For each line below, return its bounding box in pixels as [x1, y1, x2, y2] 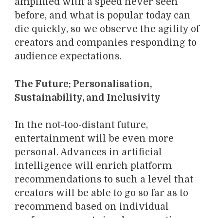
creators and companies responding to [15, 37, 197, 49]
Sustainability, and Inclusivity [15, 92, 161, 103]
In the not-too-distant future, [15, 120, 148, 131]
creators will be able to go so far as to [15, 188, 188, 199]
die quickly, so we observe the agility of [15, 24, 200, 35]
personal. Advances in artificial [15, 147, 162, 158]
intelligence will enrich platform [15, 161, 172, 172]
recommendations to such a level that [15, 174, 193, 185]
